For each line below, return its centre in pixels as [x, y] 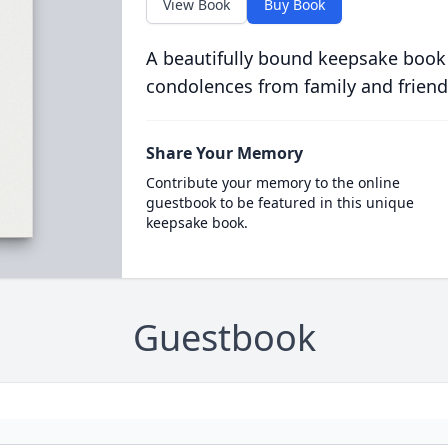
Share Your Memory [224, 153]
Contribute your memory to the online [272, 182]
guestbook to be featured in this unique [279, 202]
